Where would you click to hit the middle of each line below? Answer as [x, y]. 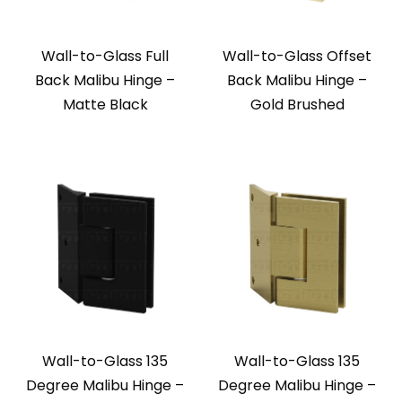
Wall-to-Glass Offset [297, 57]
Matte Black [105, 105]
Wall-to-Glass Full [105, 57]
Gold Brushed [297, 105]
